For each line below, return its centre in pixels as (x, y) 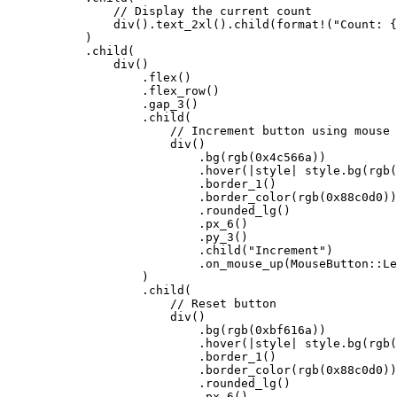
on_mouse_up (245, 264)
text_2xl (184, 25)
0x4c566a (284, 158)
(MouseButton (326, 264)
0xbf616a (284, 331)
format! (301, 25)
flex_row (177, 91)
